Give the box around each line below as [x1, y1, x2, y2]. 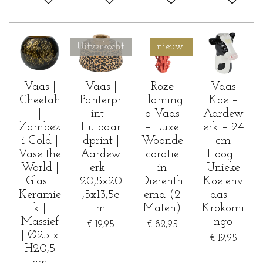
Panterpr [80, 94, 122, 106]
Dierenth [141, 175, 183, 187]
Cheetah [19, 94, 60, 106]
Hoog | [207, 148, 240, 160]
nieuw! [157, 42, 186, 52]
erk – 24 [203, 121, 244, 133]
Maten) [143, 202, 181, 214]
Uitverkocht [77, 42, 124, 52]
